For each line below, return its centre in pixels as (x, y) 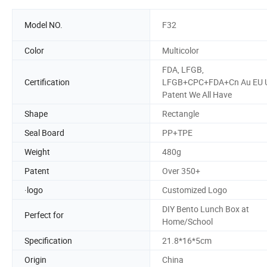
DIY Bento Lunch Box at (206, 209)
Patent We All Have (197, 94)
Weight (37, 151)
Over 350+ (181, 170)
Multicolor (181, 50)
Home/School (187, 221)
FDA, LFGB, (183, 69)
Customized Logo (195, 190)
